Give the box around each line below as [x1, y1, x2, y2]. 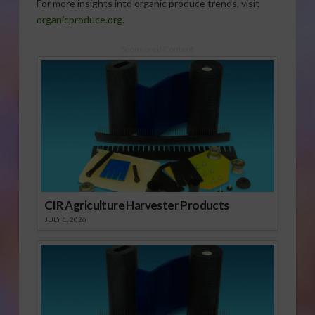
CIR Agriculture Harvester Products [44, 197, 229, 212]
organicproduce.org [36, 13, 122, 25]
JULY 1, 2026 [44, 214, 86, 224]
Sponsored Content [120, 44, 194, 54]
